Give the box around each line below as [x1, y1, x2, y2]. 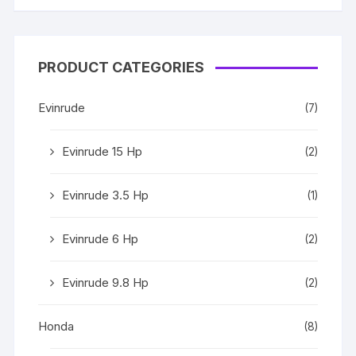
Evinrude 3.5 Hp [62, 187, 149, 203]
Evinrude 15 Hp [62, 143, 143, 159]
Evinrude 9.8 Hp [62, 274, 149, 290]
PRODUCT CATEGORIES [38, 58, 205, 75]
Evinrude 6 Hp [62, 230, 139, 246]
